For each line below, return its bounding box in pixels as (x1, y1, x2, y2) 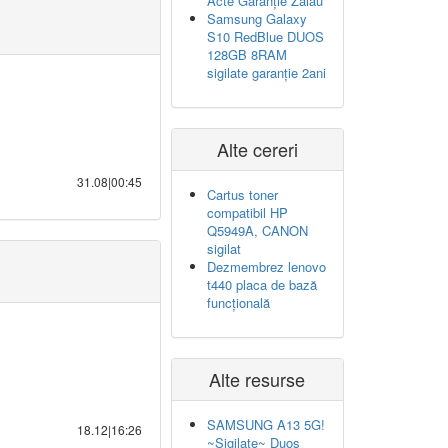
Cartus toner (207, 185, 278, 204)
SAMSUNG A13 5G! (207, 415, 325, 434)
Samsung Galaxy (207, 9, 307, 28)
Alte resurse (209, 366, 306, 392)
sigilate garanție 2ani (207, 63, 326, 82)
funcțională (207, 293, 270, 312)
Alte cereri (216, 136, 298, 162)
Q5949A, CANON (207, 221, 308, 240)
